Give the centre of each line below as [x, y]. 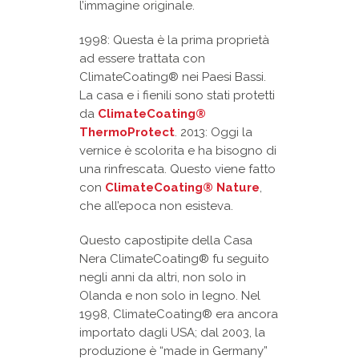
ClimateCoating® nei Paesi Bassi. [173, 77]
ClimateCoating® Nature [182, 188]
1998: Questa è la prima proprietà [174, 40]
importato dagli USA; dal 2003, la [172, 333]
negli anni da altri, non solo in [163, 278]
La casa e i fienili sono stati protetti [177, 96]
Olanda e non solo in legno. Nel [170, 296]
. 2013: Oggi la [214, 133]
